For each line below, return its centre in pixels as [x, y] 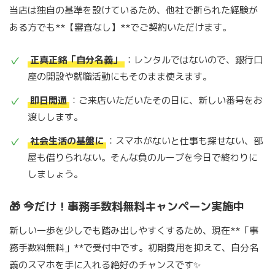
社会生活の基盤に [67, 141]
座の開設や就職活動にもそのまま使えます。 [120, 76]
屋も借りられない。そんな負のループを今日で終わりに [143, 157]
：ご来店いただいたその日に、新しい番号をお [166, 100]
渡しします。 [55, 117]
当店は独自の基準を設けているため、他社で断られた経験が [134, 10]
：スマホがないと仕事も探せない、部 [184, 141]
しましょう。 [55, 174]
